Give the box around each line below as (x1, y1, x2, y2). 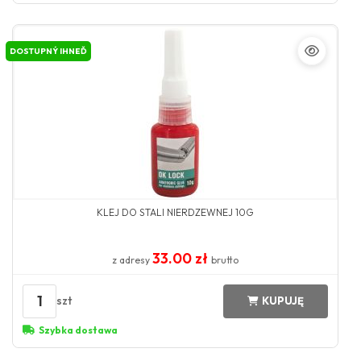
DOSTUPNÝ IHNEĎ (10, 45, 87, 56)
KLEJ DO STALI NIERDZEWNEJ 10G (96, 205, 254, 218)
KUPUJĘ (261, 294, 304, 308)
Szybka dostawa (39, 323, 118, 336)
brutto (210, 253, 239, 266)
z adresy (111, 253, 152, 266)
